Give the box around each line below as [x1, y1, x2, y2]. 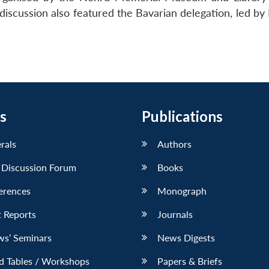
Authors [157, 138, 192, 150]
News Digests [157, 231, 215, 243]
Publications [142, 107, 223, 125]
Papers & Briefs [157, 255, 222, 267]
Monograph [157, 184, 207, 196]
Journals [157, 208, 193, 220]
